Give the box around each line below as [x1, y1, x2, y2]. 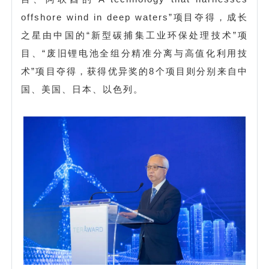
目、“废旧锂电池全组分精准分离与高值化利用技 [21, 47, 248, 58]
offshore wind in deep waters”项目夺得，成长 [21, 11, 248, 22]
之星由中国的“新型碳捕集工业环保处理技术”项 [21, 29, 248, 40]
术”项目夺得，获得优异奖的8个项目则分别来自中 [21, 65, 248, 76]
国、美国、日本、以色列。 [21, 83, 144, 94]
